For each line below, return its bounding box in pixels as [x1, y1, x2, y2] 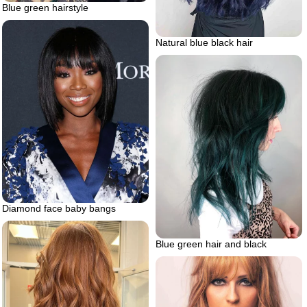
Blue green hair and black [156, 238, 267, 249]
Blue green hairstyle [2, 1, 88, 13]
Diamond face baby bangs [2, 203, 116, 214]
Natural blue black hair [156, 36, 253, 48]
